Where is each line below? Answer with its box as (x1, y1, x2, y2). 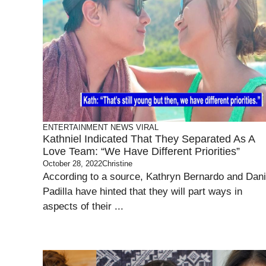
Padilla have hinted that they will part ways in (43, 186, 242, 197)
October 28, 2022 (43, 159, 102, 168)
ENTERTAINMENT (43, 123, 108, 132)
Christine (102, 159, 132, 168)
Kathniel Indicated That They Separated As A (43, 133, 255, 145)
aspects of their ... (43, 201, 123, 212)
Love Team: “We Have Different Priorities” (43, 145, 240, 157)
